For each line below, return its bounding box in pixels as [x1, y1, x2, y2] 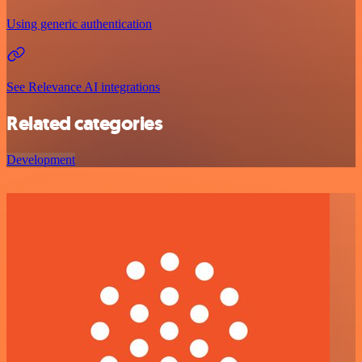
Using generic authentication [6, 17, 152, 32]
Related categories [6, 111, 163, 137]
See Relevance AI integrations [6, 80, 160, 95]
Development [6, 153, 75, 167]
